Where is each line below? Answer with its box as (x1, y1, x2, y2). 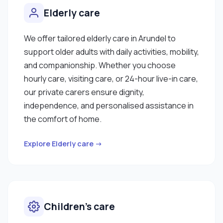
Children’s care (44, 200, 115, 213)
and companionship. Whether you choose (24, 59, 176, 71)
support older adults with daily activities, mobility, (24, 46, 199, 57)
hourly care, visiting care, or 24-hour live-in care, (24, 73, 198, 84)
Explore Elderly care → (24, 138, 103, 148)
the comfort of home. (24, 113, 102, 124)
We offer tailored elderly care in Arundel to (24, 32, 176, 44)
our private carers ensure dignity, (24, 86, 144, 98)
